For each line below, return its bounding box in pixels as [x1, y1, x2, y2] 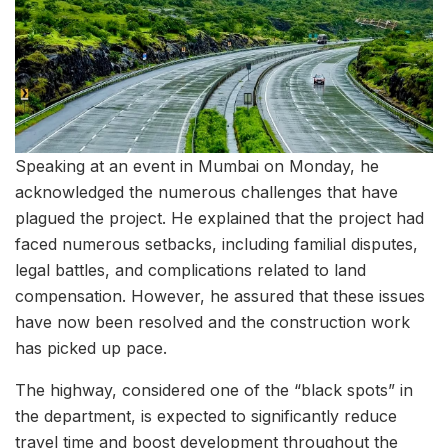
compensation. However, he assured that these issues [15, 285, 425, 306]
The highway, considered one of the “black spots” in [15, 379, 413, 400]
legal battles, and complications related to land [15, 259, 366, 280]
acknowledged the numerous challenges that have [15, 181, 398, 202]
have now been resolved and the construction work [15, 311, 410, 332]
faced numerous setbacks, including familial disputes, [15, 233, 418, 254]
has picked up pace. [15, 337, 167, 358]
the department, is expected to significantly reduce [15, 405, 397, 426]
